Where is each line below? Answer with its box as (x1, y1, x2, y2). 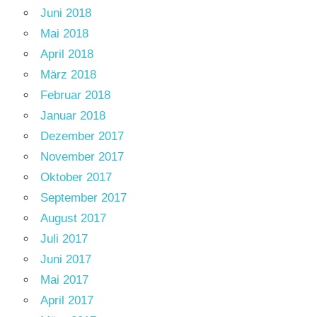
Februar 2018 (40, 88, 110, 103)
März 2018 (40, 68, 96, 82)
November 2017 (40, 150, 124, 164)
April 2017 (40, 294, 93, 308)
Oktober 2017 (40, 171, 112, 185)
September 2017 (40, 191, 127, 205)
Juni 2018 (40, 6, 91, 21)
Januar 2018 (40, 109, 105, 123)
